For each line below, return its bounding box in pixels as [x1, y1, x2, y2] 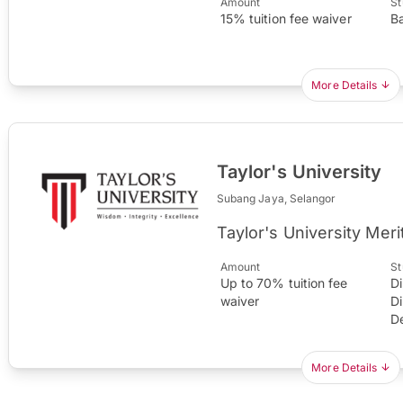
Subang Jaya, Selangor [216, 191, 336, 205]
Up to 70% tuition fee [219, 274, 348, 291]
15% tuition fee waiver [219, 10, 352, 26]
